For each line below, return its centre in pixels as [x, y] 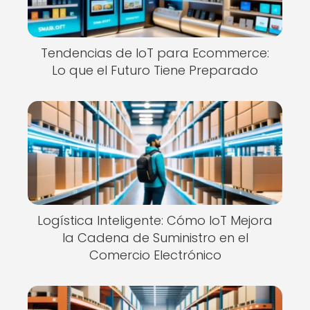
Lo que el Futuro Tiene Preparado [155, 70]
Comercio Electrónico [155, 255]
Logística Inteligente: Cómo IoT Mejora [155, 220]
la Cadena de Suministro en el [155, 238]
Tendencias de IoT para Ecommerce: [155, 53]
